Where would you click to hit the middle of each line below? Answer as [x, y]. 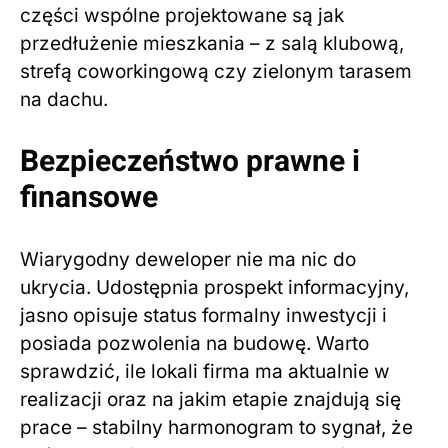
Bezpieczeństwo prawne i [190, 162]
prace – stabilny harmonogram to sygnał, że [216, 428]
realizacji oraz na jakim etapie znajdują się [210, 400]
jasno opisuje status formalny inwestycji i [203, 316]
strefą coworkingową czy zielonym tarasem [216, 72]
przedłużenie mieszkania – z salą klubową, [212, 44]
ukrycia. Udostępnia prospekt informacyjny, [214, 288]
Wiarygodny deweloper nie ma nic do [188, 260]
